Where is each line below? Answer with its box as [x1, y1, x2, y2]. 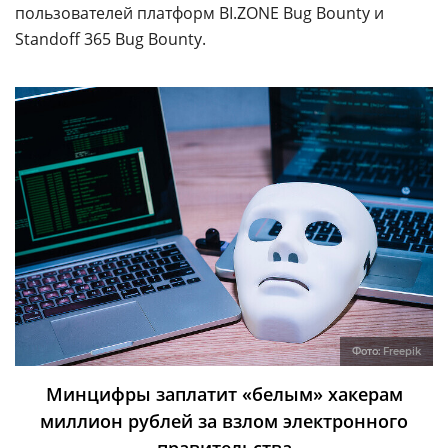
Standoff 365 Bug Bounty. [15, 28, 206, 50]
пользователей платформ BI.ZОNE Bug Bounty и [15, 2, 384, 24]
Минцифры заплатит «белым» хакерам [45, 381, 403, 406]
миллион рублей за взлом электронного [40, 408, 408, 433]
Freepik [383, 344, 421, 358]
